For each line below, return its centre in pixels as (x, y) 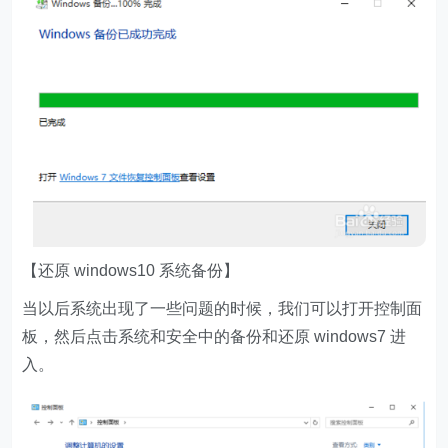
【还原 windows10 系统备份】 (131, 270)
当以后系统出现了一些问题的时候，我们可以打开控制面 (222, 308)
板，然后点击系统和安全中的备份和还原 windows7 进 (214, 336)
